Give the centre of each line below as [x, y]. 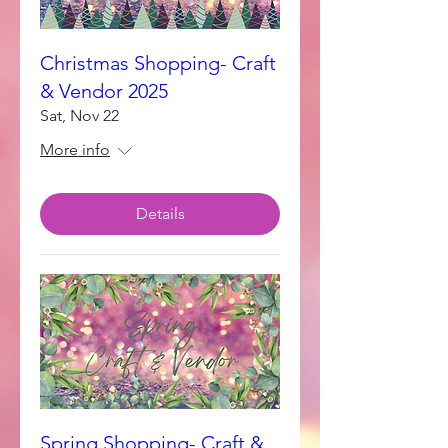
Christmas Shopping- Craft [158, 63]
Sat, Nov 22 [79, 115]
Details [160, 213]
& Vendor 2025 [104, 91]
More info [75, 149]
